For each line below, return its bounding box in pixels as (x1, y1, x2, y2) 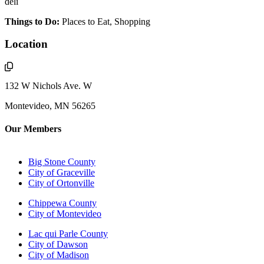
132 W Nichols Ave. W (5, 81, 92, 91)
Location (5, 38, 48, 51)
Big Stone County (28, 156, 95, 167)
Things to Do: (5, 16, 60, 27)
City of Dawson (28, 239, 88, 249)
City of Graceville (28, 167, 95, 177)
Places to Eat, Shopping (60, 16, 150, 27)
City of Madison (28, 249, 89, 260)
